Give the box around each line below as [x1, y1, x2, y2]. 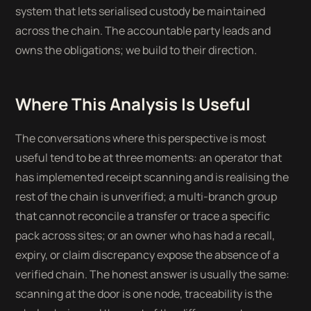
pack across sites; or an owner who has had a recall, [15, 228, 276, 243]
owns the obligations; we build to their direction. [15, 42, 258, 58]
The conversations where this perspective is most [15, 131, 267, 146]
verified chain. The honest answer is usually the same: [15, 267, 290, 282]
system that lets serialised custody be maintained [15, 3, 266, 19]
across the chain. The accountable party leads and [15, 23, 271, 38]
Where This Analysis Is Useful [15, 92, 251, 115]
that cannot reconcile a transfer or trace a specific [15, 208, 271, 224]
